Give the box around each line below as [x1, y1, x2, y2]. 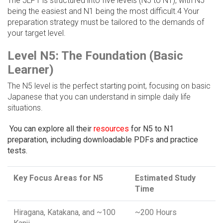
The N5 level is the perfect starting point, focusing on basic [7, 81, 211, 91]
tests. [7, 146, 27, 156]
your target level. [7, 28, 66, 38]
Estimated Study [135, 173, 196, 183]
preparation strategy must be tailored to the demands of [7, 17, 204, 27]
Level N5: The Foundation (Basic [7, 49, 183, 63]
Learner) [7, 63, 54, 77]
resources [92, 124, 129, 134]
